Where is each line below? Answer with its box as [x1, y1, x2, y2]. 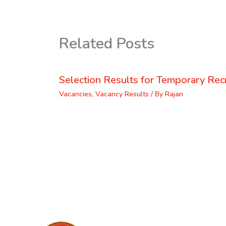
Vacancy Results [95, 89, 149, 99]
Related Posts [59, 33, 154, 54]
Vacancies [59, 89, 92, 99]
